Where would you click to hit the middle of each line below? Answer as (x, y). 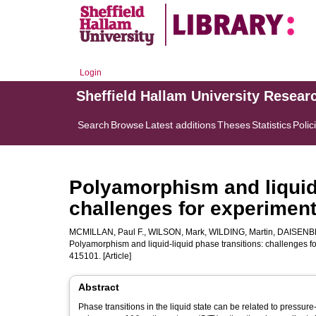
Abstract (99, 287)
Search (93, 125)
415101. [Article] (100, 256)
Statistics (272, 125)
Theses (234, 125)
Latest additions (181, 125)
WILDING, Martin (241, 232)
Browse (127, 125)
